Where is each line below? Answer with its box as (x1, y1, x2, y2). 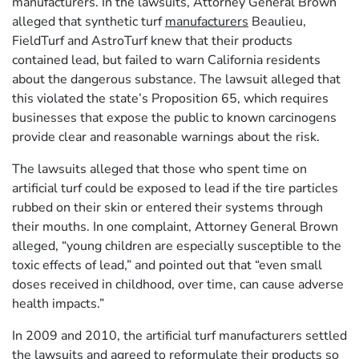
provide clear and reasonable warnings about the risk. (12, 127, 320, 146)
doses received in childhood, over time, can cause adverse (12, 275, 344, 293)
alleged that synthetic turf (12, 12, 165, 30)
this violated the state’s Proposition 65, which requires (12, 89, 329, 107)
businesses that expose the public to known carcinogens (12, 108, 337, 127)
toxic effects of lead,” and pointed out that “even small (12, 256, 322, 274)
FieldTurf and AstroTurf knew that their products (12, 31, 292, 50)
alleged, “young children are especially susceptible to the (12, 236, 341, 255)
